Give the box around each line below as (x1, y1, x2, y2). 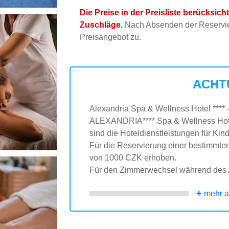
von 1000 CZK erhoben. (89, 153, 176, 162)
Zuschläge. (80, 20, 123, 29)
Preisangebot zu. (80, 33, 141, 41)
